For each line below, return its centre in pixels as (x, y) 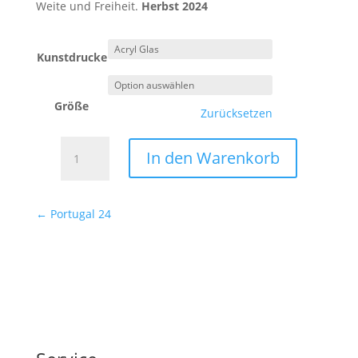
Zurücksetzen (236, 113)
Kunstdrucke (72, 57)
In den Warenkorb (213, 158)
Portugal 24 (80, 213)
